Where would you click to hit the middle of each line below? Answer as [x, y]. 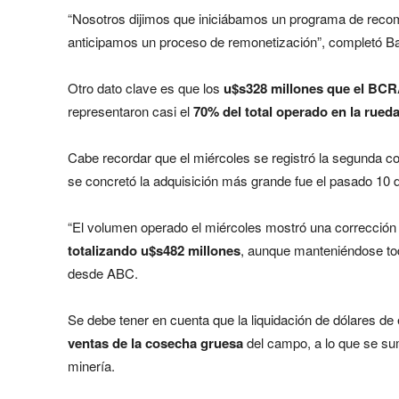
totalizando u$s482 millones [154, 250]
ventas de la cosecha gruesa [155, 342]
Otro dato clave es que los [146, 87]
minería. [91, 365]
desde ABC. [103, 273]
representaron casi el [130, 110]
